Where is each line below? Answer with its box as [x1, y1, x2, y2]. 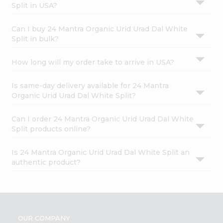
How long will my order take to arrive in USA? [11, 57, 175, 67]
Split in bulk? [11, 34, 59, 43]
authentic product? [11, 157, 81, 167]
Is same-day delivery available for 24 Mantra [11, 81, 169, 90]
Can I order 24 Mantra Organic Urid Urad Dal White [11, 114, 194, 123]
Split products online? [11, 124, 91, 133]
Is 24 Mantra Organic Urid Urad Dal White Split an [11, 147, 190, 157]
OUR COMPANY [17, 214, 70, 222]
